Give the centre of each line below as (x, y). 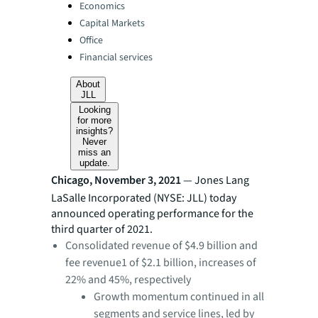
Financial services (116, 57)
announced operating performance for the (152, 214)
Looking (94, 110)
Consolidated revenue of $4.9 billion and (161, 246)
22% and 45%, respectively (128, 280)
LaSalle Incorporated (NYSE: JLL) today (144, 198)
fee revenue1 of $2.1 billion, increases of (161, 263)
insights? (95, 131)
